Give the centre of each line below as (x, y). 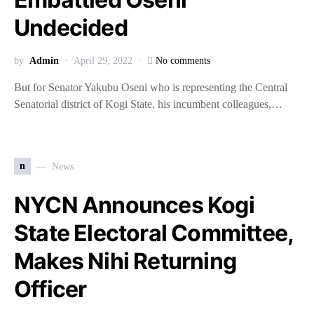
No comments (183, 61)
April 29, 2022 (103, 61)
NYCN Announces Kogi (134, 205)
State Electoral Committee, (154, 233)
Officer (50, 289)
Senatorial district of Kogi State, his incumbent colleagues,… (148, 104)
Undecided (71, 28)
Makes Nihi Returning (125, 261)
